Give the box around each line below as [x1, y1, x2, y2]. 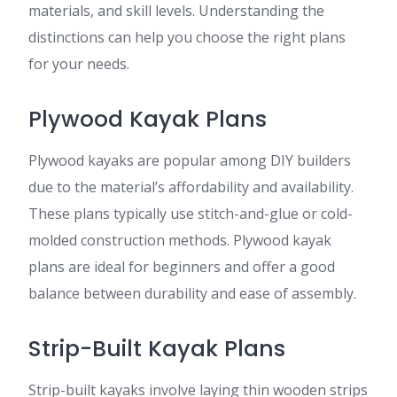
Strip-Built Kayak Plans [28, 333, 285, 364]
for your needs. [28, 54, 129, 74]
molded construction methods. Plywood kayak [28, 230, 331, 250]
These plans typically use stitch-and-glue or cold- [28, 204, 353, 223]
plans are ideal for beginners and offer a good [28, 257, 335, 276]
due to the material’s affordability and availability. [28, 177, 354, 197]
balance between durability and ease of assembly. [28, 284, 356, 303]
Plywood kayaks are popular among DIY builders [28, 151, 351, 170]
